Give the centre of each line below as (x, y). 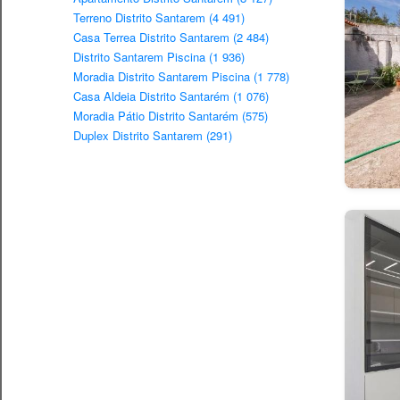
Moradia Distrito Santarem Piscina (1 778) (181, 77)
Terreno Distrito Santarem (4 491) (159, 18)
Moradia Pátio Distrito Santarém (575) (171, 116)
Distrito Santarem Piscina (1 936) (159, 57)
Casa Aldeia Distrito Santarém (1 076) (171, 96)
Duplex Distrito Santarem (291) (153, 136)
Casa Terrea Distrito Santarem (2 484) (171, 37)
